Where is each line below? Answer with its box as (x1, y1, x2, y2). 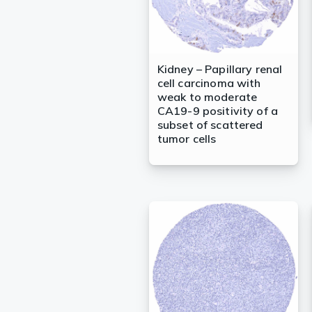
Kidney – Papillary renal (157, 62, 283, 77)
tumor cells (157, 132, 217, 146)
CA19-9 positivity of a (157, 104, 279, 118)
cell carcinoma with (157, 76, 261, 91)
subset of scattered (157, 118, 263, 132)
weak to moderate (157, 90, 258, 104)
